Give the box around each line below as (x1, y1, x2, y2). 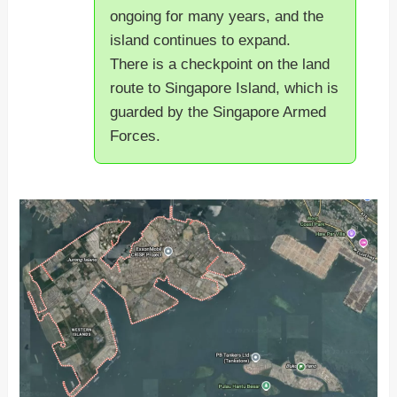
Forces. (110, 128, 161, 145)
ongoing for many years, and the (110, 8, 324, 26)
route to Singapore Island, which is (110, 80, 339, 97)
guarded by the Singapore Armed (110, 104, 327, 121)
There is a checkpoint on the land (110, 56, 331, 74)
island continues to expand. (110, 32, 292, 50)
